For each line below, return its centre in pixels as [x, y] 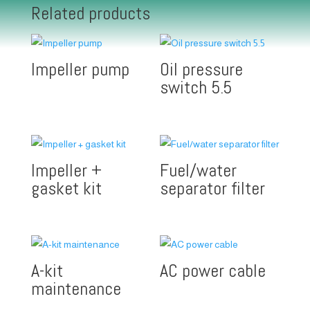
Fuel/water [199, 170]
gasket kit [66, 188]
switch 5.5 [196, 88]
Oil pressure [202, 70]
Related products [90, 14]
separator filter [213, 188]
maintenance [76, 289]
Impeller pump [80, 70]
